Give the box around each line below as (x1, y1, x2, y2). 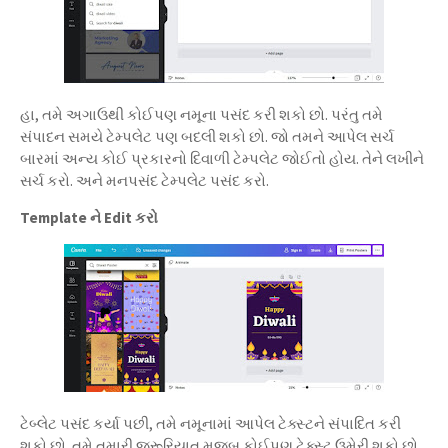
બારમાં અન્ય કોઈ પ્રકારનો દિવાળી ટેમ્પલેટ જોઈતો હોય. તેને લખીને (20, 149, 424, 168)
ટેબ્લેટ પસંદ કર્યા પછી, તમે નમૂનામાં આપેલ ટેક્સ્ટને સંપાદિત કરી (20, 414, 401, 433)
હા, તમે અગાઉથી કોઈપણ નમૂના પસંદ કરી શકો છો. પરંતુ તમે (20, 105, 383, 124)
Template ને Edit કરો (20, 208, 158, 227)
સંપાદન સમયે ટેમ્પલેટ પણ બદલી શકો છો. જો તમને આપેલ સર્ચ (20, 127, 394, 146)
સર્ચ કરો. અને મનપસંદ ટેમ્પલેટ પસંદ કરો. (20, 171, 269, 190)
